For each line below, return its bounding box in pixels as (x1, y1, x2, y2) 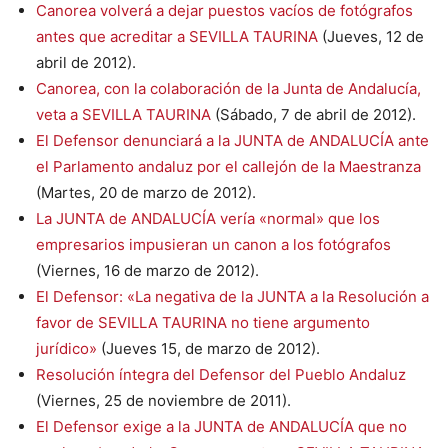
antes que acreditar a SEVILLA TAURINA (36, 26, 318, 46)
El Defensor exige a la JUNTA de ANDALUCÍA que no (36, 416, 407, 436)
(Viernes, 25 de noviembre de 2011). (36, 390, 291, 410)
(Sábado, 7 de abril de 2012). (211, 104, 416, 124)
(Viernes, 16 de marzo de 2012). (36, 260, 259, 280)
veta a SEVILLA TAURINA (36, 104, 211, 124)
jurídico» (36, 338, 97, 358)
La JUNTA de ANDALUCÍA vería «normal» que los (36, 208, 380, 228)
